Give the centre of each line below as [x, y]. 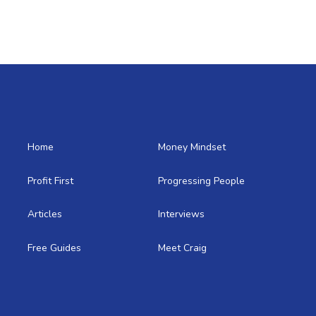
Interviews [181, 214]
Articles [45, 214]
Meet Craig [182, 248]
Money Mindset [192, 147]
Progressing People [201, 181]
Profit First [50, 181]
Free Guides [54, 248]
